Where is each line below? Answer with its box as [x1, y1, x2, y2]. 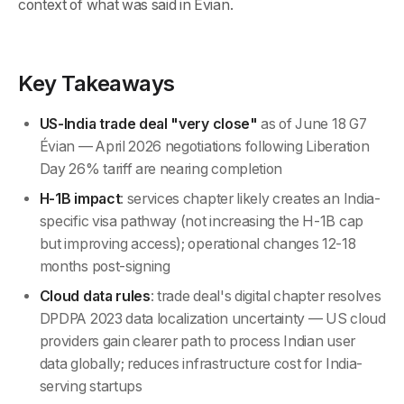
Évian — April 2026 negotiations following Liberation [39, 138, 370, 156]
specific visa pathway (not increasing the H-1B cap [39, 213, 363, 231]
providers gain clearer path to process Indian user [39, 333, 355, 351]
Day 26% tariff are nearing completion [39, 161, 283, 179]
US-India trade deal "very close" [39, 115, 258, 133]
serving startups [39, 378, 142, 396]
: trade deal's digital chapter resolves [150, 288, 381, 306]
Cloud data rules [39, 288, 151, 306]
